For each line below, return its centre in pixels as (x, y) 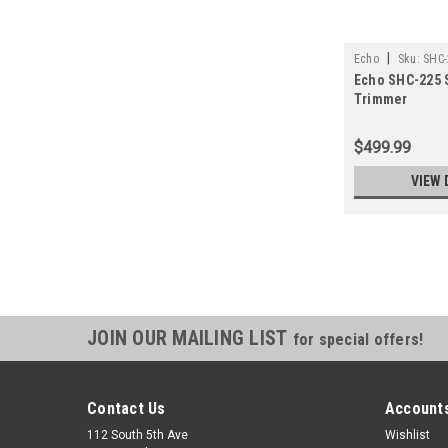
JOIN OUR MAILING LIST (190, 338)
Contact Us (126, 409)
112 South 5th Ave (137, 435)
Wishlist (407, 435)
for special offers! (358, 340)
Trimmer (380, 99)
